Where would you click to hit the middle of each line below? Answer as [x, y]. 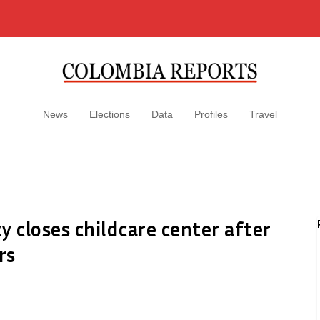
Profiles [211, 114]
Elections [110, 114]
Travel [263, 114]
